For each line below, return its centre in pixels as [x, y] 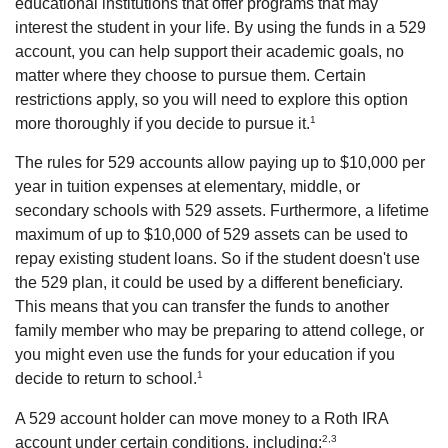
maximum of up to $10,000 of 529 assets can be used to [211, 235]
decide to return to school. [106, 379]
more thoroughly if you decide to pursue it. [162, 124]
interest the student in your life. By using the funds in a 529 [220, 27]
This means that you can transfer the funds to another [202, 307]
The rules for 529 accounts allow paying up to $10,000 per [220, 163]
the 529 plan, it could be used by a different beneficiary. [209, 283]
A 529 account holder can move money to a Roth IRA [201, 418]
